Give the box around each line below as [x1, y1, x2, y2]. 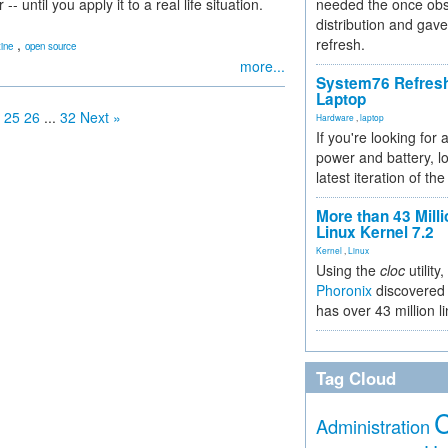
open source [25, 39, 76, 53]
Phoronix [316, 280, 372, 300]
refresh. [316, 34, 365, 54]
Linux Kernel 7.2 [316, 221, 434, 243]
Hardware [316, 111, 354, 123]
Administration [316, 413, 430, 439]
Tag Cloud [316, 366, 396, 390]
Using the [316, 260, 380, 280]
